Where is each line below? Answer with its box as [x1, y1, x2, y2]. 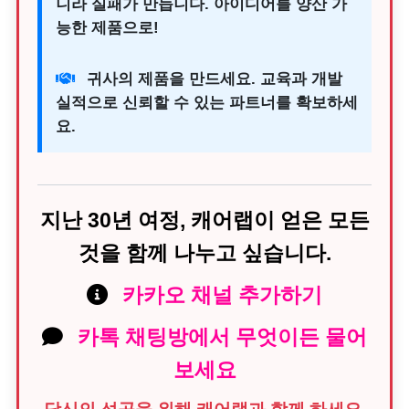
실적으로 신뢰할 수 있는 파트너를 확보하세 [56, 94, 358, 111]
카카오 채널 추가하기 [122, 283, 322, 307]
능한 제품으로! [56, 19, 159, 37]
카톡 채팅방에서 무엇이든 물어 [78, 325, 367, 349]
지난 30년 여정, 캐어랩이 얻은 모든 [39, 208, 370, 232]
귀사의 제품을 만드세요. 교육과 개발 [82, 70, 342, 88]
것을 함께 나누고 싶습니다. [78, 241, 331, 265]
